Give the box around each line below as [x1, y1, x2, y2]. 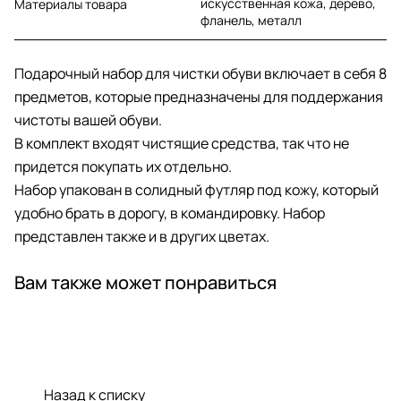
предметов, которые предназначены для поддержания [14, 86, 383, 107]
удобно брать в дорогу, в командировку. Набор [14, 202, 325, 223]
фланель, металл [200, 11, 302, 29]
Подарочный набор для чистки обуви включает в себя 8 [14, 63, 387, 83]
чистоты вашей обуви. [14, 109, 162, 130]
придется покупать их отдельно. [14, 156, 232, 176]
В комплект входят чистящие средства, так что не [14, 132, 349, 153]
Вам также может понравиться [14, 269, 277, 294]
